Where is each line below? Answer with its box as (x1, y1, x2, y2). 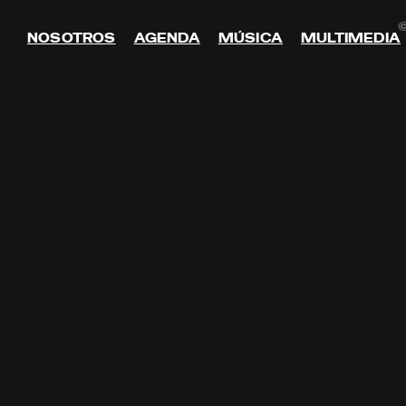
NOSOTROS (27, 30, 116, 46)
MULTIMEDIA (301, 30, 401, 46)
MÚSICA (217, 30, 284, 46)
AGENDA (133, 30, 200, 46)
